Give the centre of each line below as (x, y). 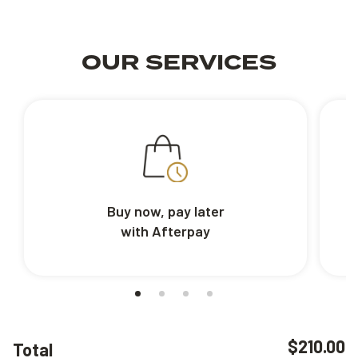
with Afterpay (165, 231)
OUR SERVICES (179, 64)
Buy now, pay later (165, 211)
